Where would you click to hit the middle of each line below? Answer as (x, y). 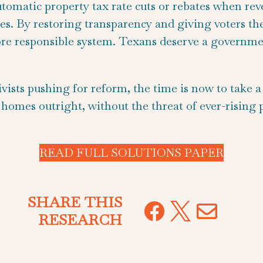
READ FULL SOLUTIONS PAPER (131, 153)
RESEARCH (80, 219)
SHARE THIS (75, 202)
